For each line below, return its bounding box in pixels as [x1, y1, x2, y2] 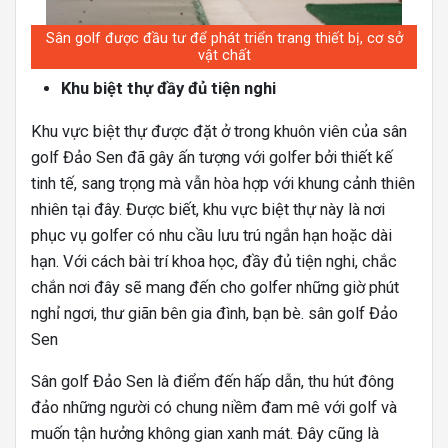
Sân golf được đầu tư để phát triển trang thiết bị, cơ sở [45, 29, 403, 47]
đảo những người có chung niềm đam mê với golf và [31, 397, 397, 417]
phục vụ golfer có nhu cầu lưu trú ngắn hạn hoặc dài [31, 225, 392, 245]
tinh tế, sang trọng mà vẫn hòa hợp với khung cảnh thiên [31, 173, 415, 193]
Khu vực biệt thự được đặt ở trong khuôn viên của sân [31, 121, 407, 141]
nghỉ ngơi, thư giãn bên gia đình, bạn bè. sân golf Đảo [31, 303, 398, 323]
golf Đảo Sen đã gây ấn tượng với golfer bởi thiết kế [31, 147, 393, 167]
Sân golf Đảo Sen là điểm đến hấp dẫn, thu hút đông [31, 371, 394, 391]
